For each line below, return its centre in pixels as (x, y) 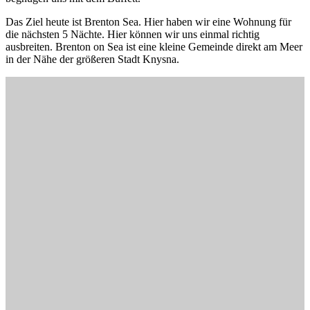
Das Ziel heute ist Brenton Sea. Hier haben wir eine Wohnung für (148, 21)
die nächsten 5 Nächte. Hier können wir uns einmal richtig (133, 34)
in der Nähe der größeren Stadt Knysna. (92, 59)
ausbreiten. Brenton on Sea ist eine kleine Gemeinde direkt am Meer (154, 46)
